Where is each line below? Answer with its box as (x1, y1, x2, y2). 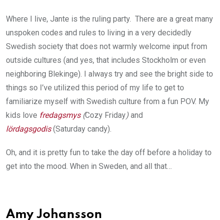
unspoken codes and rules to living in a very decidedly (6, 27, 192, 37)
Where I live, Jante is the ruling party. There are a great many (6, 14, 213, 24)
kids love (6, 110, 39, 120)
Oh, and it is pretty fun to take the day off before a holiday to (6, 147, 212, 157)
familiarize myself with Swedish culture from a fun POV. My (6, 96, 209, 106)
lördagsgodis (6, 124, 51, 134)
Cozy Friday (85, 110, 126, 120)
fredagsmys (39, 110, 81, 120)
